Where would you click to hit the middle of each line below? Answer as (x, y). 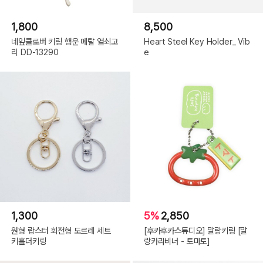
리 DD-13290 (35, 52)
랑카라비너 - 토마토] (177, 241)
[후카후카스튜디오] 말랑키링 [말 (195, 230)
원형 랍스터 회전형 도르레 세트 (61, 230)
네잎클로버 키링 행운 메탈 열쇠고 (65, 41)
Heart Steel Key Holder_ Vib (197, 41)
